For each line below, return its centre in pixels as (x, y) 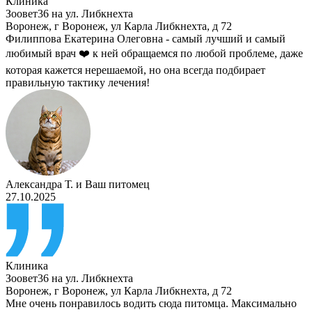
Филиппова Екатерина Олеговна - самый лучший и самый (146, 38)
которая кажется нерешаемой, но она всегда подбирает (135, 70)
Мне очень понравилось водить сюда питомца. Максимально (151, 303)
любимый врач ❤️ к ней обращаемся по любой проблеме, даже (154, 53)
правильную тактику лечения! (78, 82)
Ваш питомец (117, 184)
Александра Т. (39, 184)
